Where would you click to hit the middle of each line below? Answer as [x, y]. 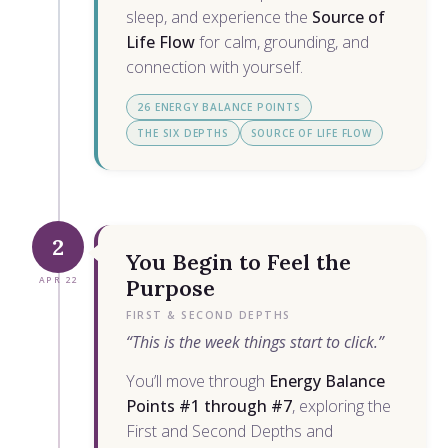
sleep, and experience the [219, 16]
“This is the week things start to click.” [255, 341]
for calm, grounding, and [282, 41]
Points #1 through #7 [209, 405]
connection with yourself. [215, 66]
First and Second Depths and [230, 430]
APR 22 [58, 279]
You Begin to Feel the [239, 261]
